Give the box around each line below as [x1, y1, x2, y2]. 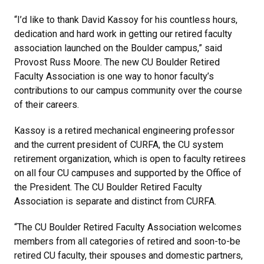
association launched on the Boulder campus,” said [14, 42, 222, 54]
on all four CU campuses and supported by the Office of [14, 167, 242, 179]
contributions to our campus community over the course [14, 84, 242, 96]
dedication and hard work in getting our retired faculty [14, 28, 232, 39]
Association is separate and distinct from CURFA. [14, 195, 216, 207]
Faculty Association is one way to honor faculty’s [14, 70, 214, 82]
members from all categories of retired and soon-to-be [14, 235, 240, 247]
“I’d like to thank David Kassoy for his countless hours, [14, 14, 237, 25]
